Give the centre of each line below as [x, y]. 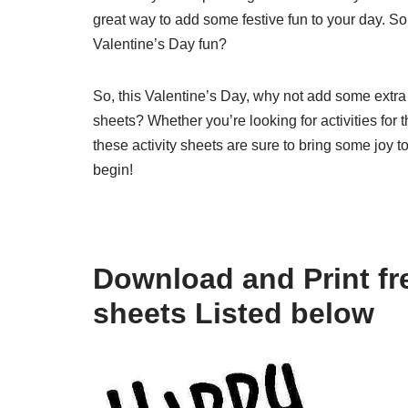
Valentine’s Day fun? [160, 44]
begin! [113, 170]
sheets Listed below [234, 313]
